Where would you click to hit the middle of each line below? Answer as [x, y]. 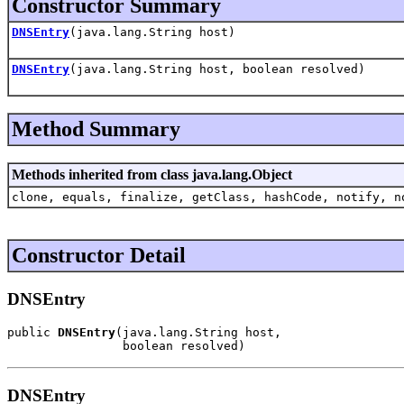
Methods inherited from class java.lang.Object [152, 174]
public [32, 333]
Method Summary [96, 129]
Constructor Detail [99, 255]
